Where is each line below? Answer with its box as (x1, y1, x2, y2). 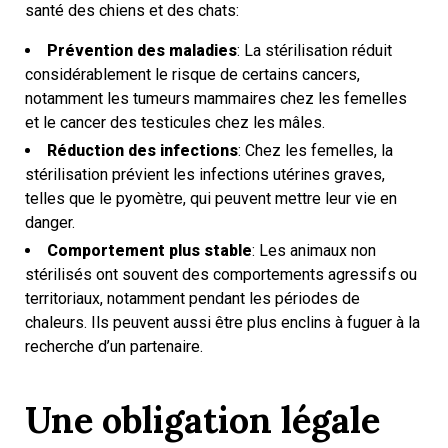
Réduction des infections (47, 141, 238, 160)
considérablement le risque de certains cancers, (25, 65, 360, 84)
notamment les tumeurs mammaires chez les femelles (25, 89, 407, 108)
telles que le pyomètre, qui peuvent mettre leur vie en (25, 189, 397, 208)
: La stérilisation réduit (237, 41, 392, 60)
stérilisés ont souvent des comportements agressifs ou (25, 265, 417, 284)
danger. (25, 213, 75, 232)
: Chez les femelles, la (238, 141, 393, 160)
